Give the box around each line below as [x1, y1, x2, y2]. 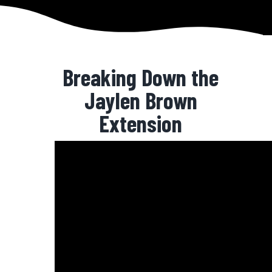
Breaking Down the [63, 63, 219, 91]
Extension [99, 109, 183, 137]
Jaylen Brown [84, 86, 197, 114]
